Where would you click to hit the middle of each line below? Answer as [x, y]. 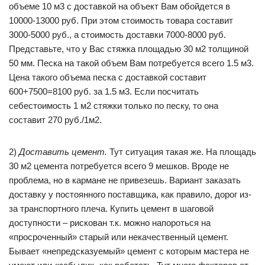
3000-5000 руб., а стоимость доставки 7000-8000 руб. [117, 35]
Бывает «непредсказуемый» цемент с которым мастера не [129, 251]
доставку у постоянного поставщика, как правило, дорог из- [130, 194]
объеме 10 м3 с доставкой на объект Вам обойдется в [119, 6]
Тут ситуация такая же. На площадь [182, 152]
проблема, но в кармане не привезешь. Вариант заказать [125, 180]
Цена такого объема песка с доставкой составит [108, 77]
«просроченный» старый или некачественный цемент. [119, 237]
